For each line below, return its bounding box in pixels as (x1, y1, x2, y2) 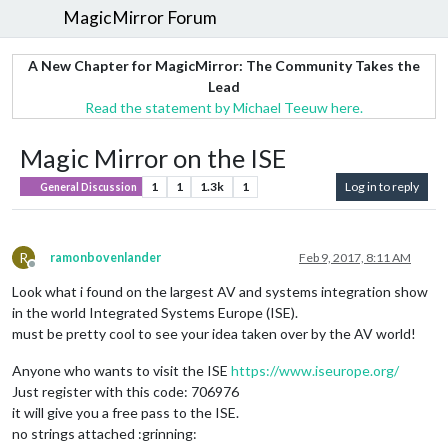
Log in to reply (345, 178, 419, 194)
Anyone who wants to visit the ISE (12, 361, 231, 379)
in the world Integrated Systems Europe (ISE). (12, 303, 298, 321)
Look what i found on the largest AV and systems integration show (12, 282, 428, 300)
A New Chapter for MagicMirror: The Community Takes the (28, 56, 420, 74)
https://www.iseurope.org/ (231, 361, 399, 379)
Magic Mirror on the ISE (20, 142, 286, 173)
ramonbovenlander (50, 249, 161, 265)
